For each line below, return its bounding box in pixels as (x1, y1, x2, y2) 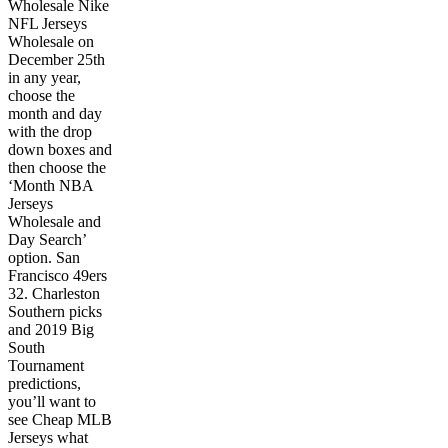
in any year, (8, 68, 81, 86)
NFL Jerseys (8, 14, 87, 32)
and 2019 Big (8, 320, 94, 338)
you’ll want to (8, 392, 96, 410)
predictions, (8, 374, 81, 392)
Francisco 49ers (8, 266, 107, 284)
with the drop (8, 122, 92, 140)
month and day (8, 104, 102, 122)
